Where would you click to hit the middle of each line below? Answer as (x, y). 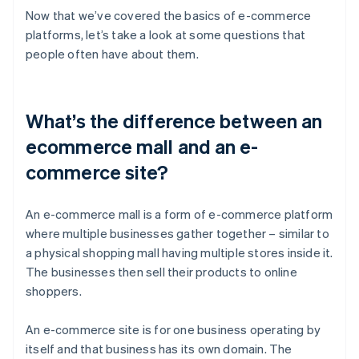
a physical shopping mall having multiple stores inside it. (179, 252)
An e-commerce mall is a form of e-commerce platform (179, 214)
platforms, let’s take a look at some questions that (166, 34)
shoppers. (54, 290)
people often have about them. (112, 53)
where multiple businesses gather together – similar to (177, 233)
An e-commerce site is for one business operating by (173, 329)
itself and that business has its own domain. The (159, 348)
